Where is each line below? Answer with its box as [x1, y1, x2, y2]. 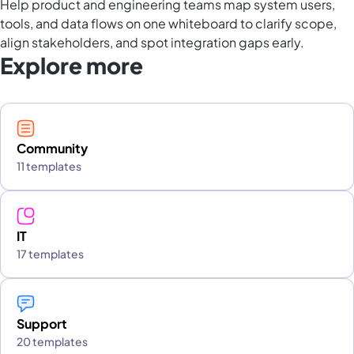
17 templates [17, 247, 84, 262]
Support [17, 315, 67, 333]
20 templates [17, 334, 88, 349]
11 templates [17, 159, 81, 174]
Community [17, 140, 88, 157]
